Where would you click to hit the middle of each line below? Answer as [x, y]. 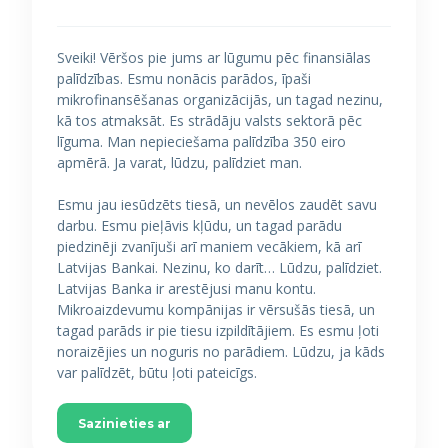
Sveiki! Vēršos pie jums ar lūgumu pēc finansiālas [214, 57]
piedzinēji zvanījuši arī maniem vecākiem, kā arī [209, 246]
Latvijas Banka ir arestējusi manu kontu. [186, 288]
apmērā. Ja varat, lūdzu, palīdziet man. [179, 162]
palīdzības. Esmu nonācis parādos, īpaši [184, 78]
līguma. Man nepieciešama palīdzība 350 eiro [201, 141]
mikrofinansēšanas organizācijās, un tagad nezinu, [220, 99]
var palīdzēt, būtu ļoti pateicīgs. [157, 372]
